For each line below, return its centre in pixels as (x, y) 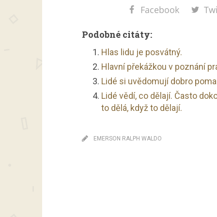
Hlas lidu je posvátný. (142, 52)
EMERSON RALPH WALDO (128, 139)
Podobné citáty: (117, 34)
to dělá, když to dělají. (142, 108)
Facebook (160, 10)
